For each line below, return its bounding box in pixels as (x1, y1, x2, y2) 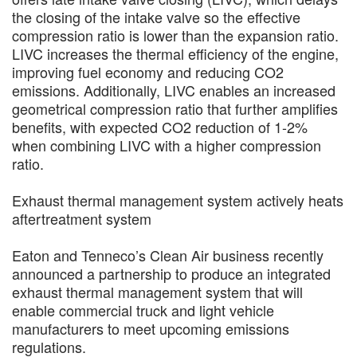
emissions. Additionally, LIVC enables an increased (12, 80, 335, 100)
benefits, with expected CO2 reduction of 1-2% (12, 116, 308, 137)
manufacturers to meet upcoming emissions (12, 318, 289, 339)
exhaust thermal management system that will (12, 281, 303, 302)
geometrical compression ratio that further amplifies (12, 98, 338, 119)
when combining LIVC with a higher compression (12, 135, 321, 155)
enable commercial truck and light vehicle (12, 300, 274, 320)
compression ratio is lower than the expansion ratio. (12, 25, 339, 45)
